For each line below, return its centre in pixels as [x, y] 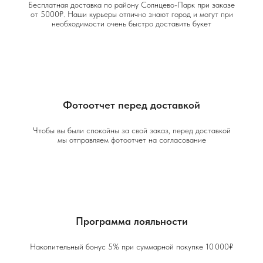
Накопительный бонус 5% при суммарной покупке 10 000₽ [131, 246]
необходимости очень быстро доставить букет [131, 23]
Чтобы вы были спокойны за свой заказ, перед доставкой [131, 130]
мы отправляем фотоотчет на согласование [131, 139]
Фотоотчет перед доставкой [131, 104]
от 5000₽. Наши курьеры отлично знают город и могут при [131, 14]
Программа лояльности [131, 221]
